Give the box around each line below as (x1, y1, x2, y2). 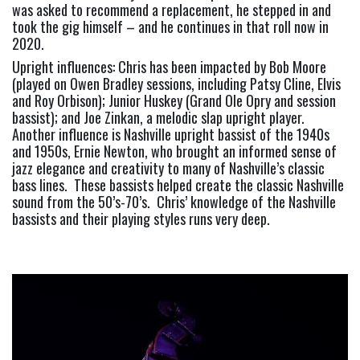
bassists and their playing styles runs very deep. (12, 208, 270, 230)
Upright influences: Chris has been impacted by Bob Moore (12, 56, 326, 78)
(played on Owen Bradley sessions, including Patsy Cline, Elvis (12, 73, 341, 95)
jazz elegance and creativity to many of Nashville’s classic (12, 157, 325, 179)
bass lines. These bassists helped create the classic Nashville (12, 174, 344, 196)
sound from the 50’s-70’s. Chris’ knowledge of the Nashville (12, 191, 336, 213)
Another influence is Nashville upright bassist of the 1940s (12, 124, 329, 145)
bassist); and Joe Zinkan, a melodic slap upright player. (12, 107, 308, 129)
